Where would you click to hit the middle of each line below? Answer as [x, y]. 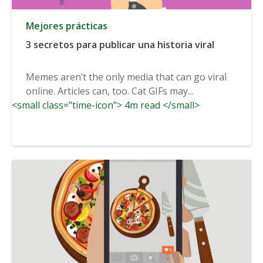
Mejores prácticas [67, 26]
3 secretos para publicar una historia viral [120, 44]
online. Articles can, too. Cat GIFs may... [109, 91]
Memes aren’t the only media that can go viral [126, 77]
